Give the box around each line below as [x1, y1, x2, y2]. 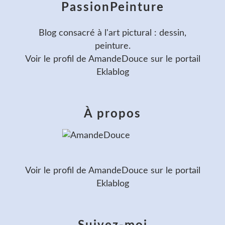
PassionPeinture [61, 1, 164, 14]
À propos [84, 107, 141, 120]
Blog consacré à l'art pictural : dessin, [39, 28, 186, 38]
